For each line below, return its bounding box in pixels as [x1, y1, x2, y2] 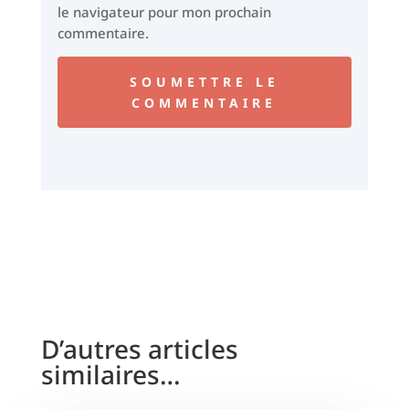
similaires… [40, 356, 181, 392]
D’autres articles [40, 330, 238, 366]
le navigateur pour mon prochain [57, 2, 271, 21]
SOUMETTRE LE [129, 72, 279, 90]
